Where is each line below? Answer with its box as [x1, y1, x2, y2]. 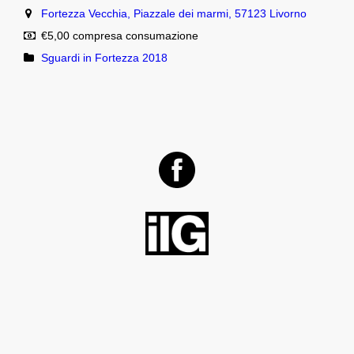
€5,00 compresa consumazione [41, 29, 198, 43]
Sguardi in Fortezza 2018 [41, 51, 168, 65]
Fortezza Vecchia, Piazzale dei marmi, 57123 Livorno [41, 7, 307, 21]
